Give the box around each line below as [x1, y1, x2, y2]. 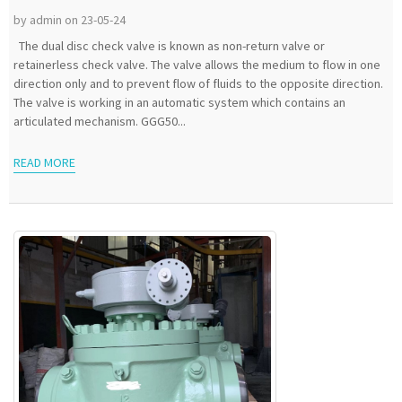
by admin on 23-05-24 [13, 12, 126, 29]
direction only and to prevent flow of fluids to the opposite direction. [13, 75, 383, 92]
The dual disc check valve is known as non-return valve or [13, 38, 325, 55]
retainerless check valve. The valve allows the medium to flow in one [13, 57, 380, 74]
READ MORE [13, 153, 75, 170]
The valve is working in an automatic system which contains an [13, 94, 345, 111]
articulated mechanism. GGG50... [13, 113, 186, 130]
